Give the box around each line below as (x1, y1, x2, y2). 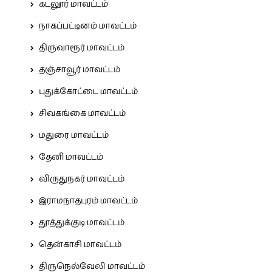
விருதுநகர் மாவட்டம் (39, 172, 124, 186)
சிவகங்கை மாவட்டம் (39, 107, 126, 120)
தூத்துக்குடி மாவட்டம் (39, 216, 124, 229)
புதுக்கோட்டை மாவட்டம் (39, 85, 138, 98)
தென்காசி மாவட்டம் (39, 238, 121, 251)
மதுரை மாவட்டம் (39, 129, 109, 142)
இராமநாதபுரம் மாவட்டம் (39, 194, 138, 208)
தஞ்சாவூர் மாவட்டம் (39, 63, 120, 76)
